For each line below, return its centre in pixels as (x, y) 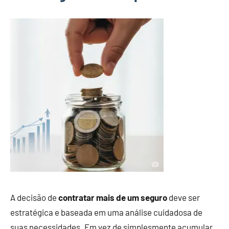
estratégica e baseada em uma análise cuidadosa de (106, 212)
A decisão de (34, 197)
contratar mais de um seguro (113, 197)
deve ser (184, 197)
